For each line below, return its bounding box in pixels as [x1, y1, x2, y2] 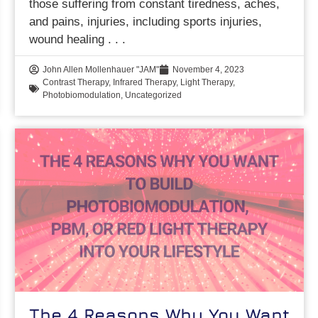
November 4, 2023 [172, 65, 245, 75]
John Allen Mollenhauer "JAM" [43, 65, 160, 75]
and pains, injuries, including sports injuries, [29, 15, 263, 29]
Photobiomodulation [43, 90, 121, 101]
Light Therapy [180, 77, 234, 88]
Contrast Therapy [43, 77, 109, 88]
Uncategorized [125, 90, 182, 101]
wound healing [29, 33, 109, 47]
